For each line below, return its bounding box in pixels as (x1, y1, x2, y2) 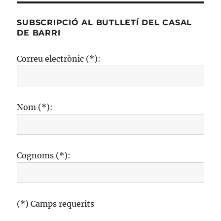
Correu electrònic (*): (17, 54, 101, 64)
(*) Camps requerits (17, 199, 95, 209)
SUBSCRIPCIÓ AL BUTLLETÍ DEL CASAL (17, 18, 192, 28)
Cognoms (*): (17, 150, 71, 161)
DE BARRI (17, 28, 61, 38)
